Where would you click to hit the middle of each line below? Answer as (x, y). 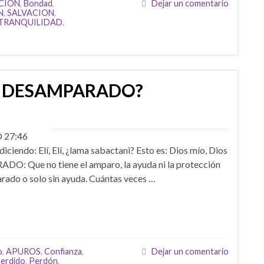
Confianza (63, 251)
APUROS (23, 251)
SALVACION (31, 13)
